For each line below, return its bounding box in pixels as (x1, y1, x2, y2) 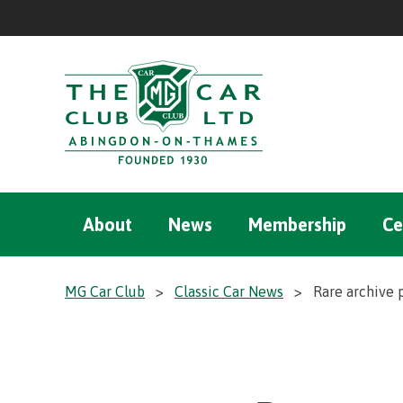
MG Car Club (65, 283, 145, 300)
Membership (248, 214, 346, 235)
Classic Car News (175, 283, 283, 300)
